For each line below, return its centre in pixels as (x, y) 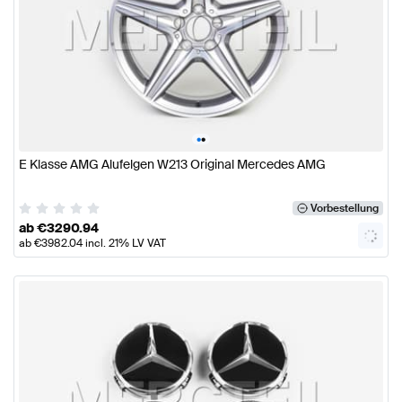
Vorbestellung (344, 208)
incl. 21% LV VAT (124, 243)
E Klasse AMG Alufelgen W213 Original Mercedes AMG (172, 165)
